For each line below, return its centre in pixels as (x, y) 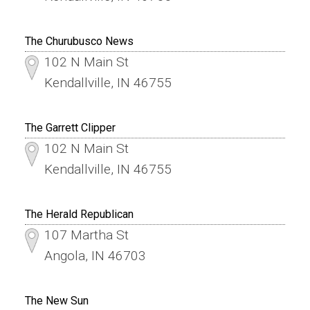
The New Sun (56, 300)
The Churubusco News (79, 41)
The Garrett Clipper (70, 127)
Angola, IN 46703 (95, 255)
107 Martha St (86, 235)
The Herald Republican (79, 214)
